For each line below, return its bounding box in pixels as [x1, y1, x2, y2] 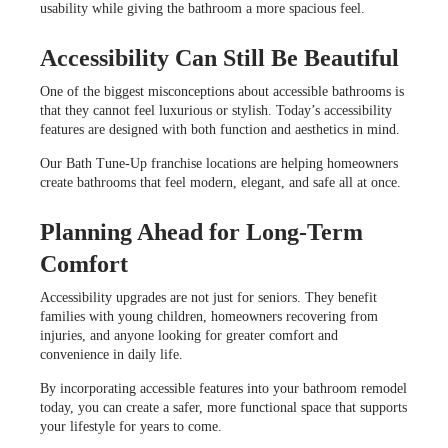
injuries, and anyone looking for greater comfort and [40, 327, 338, 343]
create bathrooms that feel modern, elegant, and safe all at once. [40, 174, 401, 190]
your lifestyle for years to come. [40, 418, 222, 434]
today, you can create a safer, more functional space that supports [40, 399, 407, 415]
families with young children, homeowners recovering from [40, 308, 378, 324]
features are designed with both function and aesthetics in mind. [40, 121, 400, 137]
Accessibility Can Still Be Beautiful [40, 44, 399, 71]
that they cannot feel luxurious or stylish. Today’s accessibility [40, 102, 392, 118]
